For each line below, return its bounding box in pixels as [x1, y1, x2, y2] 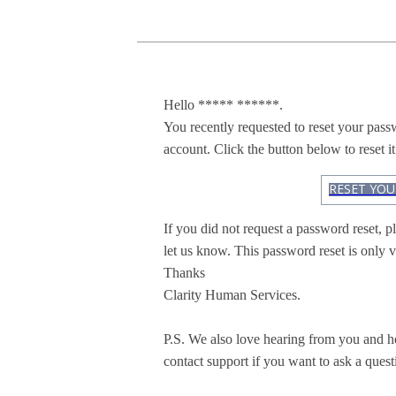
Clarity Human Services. [164, 287, 301, 303]
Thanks [164, 265, 206, 281]
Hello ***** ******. [164, 97, 284, 113]
